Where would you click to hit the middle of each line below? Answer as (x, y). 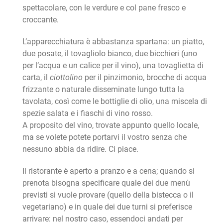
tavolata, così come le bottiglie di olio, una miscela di (114, 102)
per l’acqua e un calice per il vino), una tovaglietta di (113, 66)
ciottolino (66, 78)
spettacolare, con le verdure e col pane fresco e (104, 8)
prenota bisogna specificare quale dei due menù (106, 183)
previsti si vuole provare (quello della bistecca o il (108, 195)
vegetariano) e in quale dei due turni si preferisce (107, 207)
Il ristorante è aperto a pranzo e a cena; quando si (108, 171)
